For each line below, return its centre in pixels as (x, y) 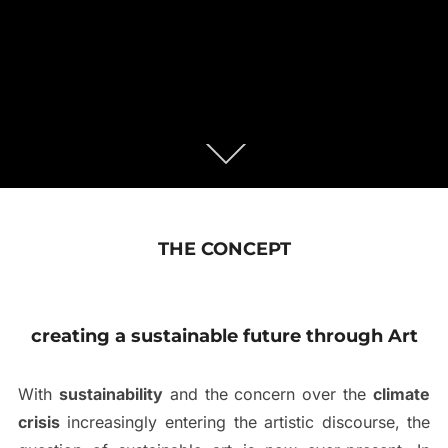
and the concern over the (268, 393)
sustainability (110, 393)
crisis (38, 421)
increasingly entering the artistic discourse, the (245, 421)
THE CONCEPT (224, 248)
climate (402, 393)
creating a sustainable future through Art (224, 335)
